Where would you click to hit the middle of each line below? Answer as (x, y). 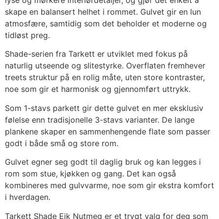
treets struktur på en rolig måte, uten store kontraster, (105, 77)
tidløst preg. (27, 35)
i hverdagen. (28, 197)
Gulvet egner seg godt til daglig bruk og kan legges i (103, 162)
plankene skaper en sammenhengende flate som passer (108, 131)
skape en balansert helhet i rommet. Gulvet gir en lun (103, 11)
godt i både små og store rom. (62, 143)
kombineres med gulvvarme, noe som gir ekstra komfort (109, 186)
